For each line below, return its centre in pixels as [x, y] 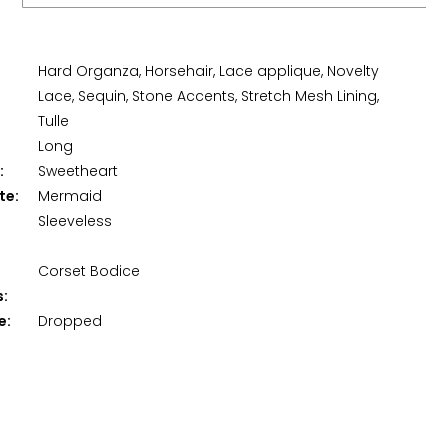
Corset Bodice [89, 273]
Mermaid [70, 198]
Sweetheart [78, 173]
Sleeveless [75, 223]
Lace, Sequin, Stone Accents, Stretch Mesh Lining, [208, 98]
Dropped [70, 323]
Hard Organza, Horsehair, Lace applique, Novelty [208, 73]
